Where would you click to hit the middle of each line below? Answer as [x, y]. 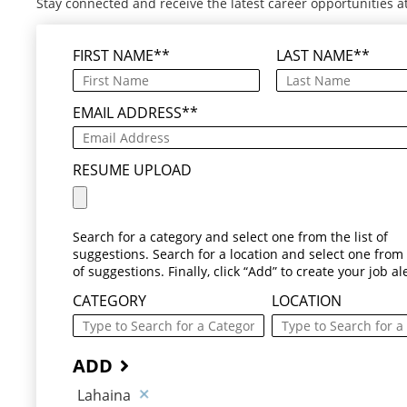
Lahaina [104, 395]
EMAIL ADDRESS [127, 112]
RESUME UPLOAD [132, 169]
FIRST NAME [113, 55]
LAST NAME [314, 55]
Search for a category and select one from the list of [230, 236]
